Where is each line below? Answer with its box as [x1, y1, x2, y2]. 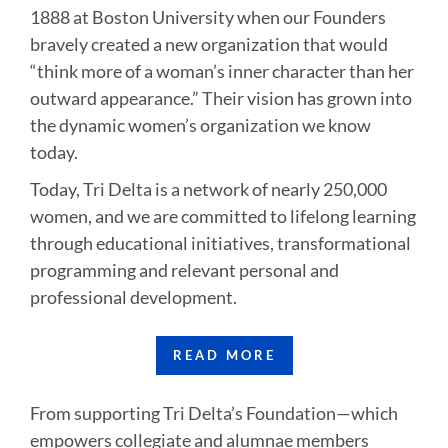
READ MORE [172, 347, 276, 363]
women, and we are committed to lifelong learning [30, 205, 416, 227]
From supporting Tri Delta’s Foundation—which [30, 402, 398, 424]
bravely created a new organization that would [30, 33, 388, 55]
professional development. [30, 286, 237, 308]
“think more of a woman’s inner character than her [30, 60, 414, 82]
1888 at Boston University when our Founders [30, 6, 386, 28]
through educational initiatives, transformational [30, 232, 411, 254]
